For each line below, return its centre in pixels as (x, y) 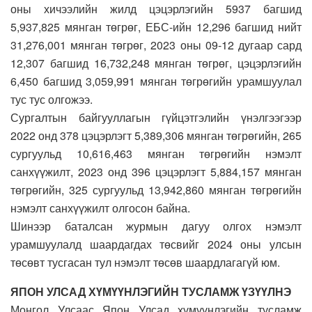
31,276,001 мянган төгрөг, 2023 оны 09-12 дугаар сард (156, 45)
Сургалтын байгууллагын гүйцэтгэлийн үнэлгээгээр (156, 117)
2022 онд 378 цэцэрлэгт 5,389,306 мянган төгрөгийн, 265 (156, 135)
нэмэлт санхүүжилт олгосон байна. (100, 208)
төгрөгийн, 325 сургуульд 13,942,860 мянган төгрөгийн (156, 189)
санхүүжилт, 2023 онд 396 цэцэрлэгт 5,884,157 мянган (156, 171)
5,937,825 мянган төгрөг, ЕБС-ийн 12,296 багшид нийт (156, 26)
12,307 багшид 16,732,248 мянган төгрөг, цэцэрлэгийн (156, 63)
